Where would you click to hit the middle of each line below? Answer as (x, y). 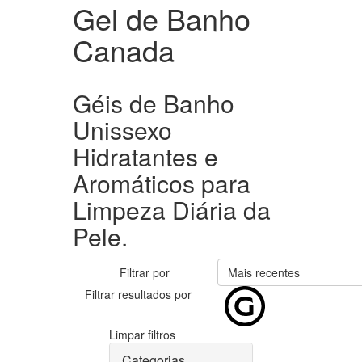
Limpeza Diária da (172, 210)
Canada (124, 50)
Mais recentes (264, 272)
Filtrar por (145, 272)
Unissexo (122, 130)
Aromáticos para (162, 183)
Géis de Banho (154, 103)
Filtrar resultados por (138, 294)
